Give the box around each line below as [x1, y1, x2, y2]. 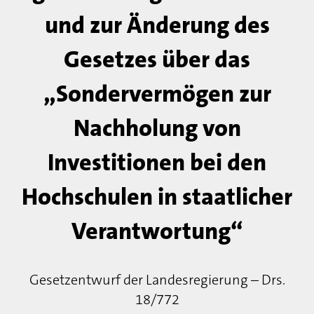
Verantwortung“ [71, 216, 243, 247]
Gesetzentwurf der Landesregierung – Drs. [29, 271, 285, 289]
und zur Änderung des [44, 10, 270, 41]
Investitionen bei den [48, 147, 266, 178]
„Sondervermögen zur [43, 78, 271, 109]
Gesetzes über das [64, 44, 250, 75]
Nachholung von [73, 113, 241, 144]
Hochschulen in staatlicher [22, 182, 292, 212]
